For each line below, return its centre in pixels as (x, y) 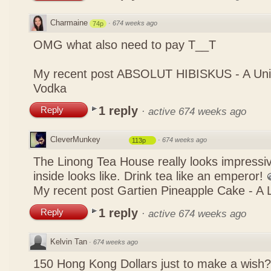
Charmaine (69, 23)
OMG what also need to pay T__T (125, 45)
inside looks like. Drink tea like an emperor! (150, 176)
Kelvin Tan (69, 242)
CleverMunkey (75, 139)
